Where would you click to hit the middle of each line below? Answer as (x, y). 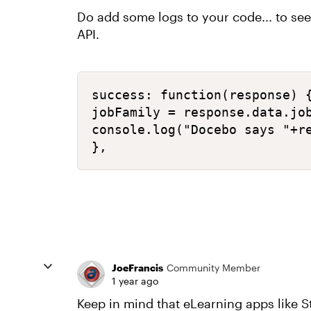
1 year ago (135, 281)
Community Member (213, 268)
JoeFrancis (137, 268)
